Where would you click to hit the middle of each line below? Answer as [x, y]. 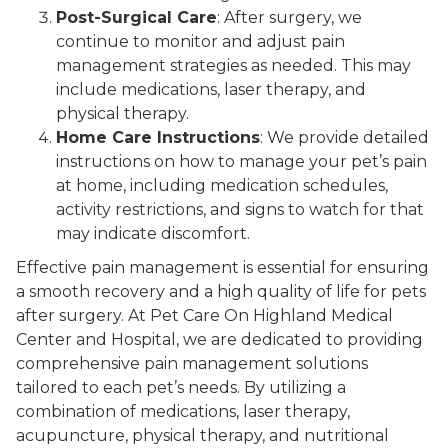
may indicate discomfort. [153, 234]
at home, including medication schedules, [222, 186]
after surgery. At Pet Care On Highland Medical [204, 316]
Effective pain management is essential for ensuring [222, 268]
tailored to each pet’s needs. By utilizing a [181, 388]
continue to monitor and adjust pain [200, 42]
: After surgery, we [289, 18]
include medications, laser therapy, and [211, 90]
